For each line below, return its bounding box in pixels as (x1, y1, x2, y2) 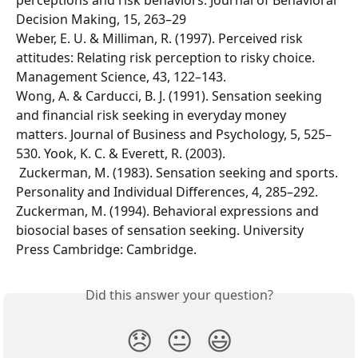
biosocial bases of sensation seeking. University (16, 221, 307, 240)
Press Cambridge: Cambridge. (16, 241, 197, 259)
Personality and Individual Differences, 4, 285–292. (16, 183, 321, 201)
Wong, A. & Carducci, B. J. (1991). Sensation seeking (16, 87, 325, 105)
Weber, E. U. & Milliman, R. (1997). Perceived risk (16, 30, 306, 48)
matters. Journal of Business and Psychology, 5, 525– (16, 125, 332, 144)
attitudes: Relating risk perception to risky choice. (16, 49, 318, 67)
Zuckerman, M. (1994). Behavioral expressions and (16, 202, 322, 221)
